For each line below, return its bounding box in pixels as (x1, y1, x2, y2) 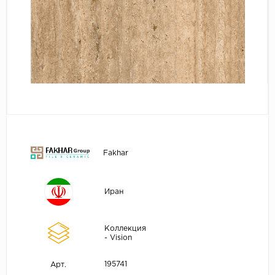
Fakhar (103, 149, 128, 157)
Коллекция (104, 225, 146, 232)
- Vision (104, 234, 132, 241)
